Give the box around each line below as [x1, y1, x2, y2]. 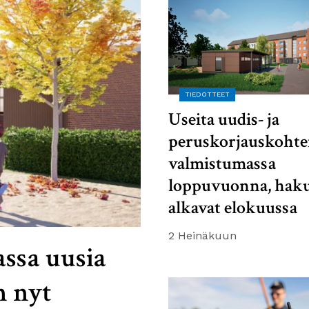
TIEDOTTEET [185, 90, 230, 98]
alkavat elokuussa [168, 195, 297, 219]
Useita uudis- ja [168, 107, 279, 131]
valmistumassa [168, 151, 276, 175]
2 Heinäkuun [168, 228, 237, 242]
